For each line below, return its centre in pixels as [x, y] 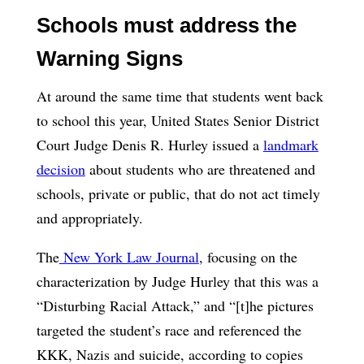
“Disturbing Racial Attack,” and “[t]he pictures [175, 305]
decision [61, 169]
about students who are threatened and [200, 169]
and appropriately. [89, 217]
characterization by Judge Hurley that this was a [177, 281]
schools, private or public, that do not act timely [178, 193]
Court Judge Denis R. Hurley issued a [149, 144]
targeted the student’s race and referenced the [169, 329]
